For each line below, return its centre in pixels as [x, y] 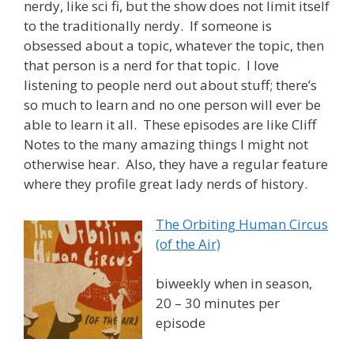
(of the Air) [188, 243]
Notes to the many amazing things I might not [166, 145]
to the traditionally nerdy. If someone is [148, 26]
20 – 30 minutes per [218, 303]
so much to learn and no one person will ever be [172, 105]
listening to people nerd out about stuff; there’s [170, 85]
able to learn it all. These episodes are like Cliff [170, 125]
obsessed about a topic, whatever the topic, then [174, 46]
